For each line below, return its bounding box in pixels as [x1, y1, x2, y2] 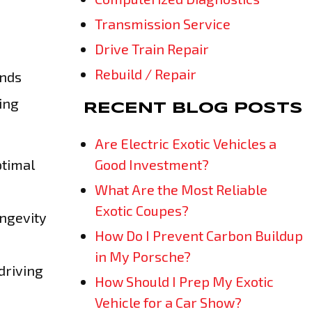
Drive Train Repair [95, 40, 209, 57]
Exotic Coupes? [95, 202, 189, 219]
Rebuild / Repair [95, 65, 196, 82]
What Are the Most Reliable [95, 181, 267, 198]
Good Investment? [95, 156, 209, 173]
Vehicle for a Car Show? [95, 294, 242, 311]
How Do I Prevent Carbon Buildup [95, 227, 303, 244]
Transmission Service [95, 15, 231, 32]
